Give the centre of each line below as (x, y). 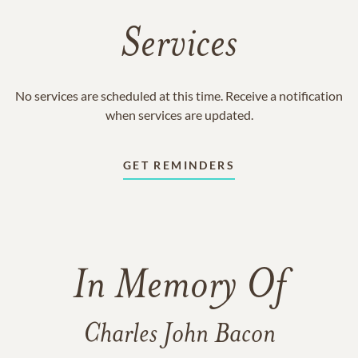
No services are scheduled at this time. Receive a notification (179, 95)
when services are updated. (179, 115)
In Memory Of (179, 288)
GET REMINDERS (179, 165)
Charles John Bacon (179, 335)
